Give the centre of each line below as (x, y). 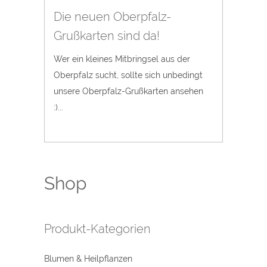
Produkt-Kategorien (97, 229)
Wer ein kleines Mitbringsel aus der (122, 59)
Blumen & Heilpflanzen (88, 259)
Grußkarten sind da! (107, 36)
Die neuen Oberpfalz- (112, 17)
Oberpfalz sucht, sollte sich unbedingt (128, 75)
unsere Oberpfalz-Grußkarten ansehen (128, 91)
